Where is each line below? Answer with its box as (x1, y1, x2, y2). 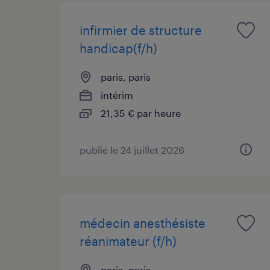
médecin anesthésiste (80, 215, 206, 230)
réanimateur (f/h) (80, 233, 177, 248)
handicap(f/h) (80, 40, 157, 55)
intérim (101, 89, 133, 101)
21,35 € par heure (101, 107, 181, 119)
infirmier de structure (80, 22, 202, 37)
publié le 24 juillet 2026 (80, 143, 184, 155)
